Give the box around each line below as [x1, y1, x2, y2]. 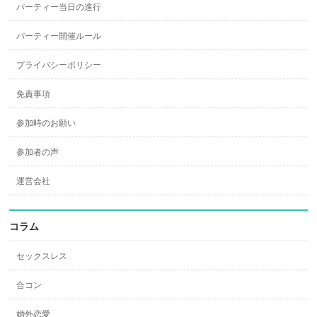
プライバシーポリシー [16, 60, 102, 70]
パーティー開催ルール [16, 31, 102, 41]
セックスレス [16, 251, 68, 261]
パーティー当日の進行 [16, 2, 102, 12]
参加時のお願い [16, 118, 76, 128]
